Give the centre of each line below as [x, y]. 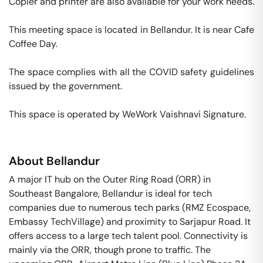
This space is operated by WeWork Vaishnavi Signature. [129, 114]
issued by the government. [67, 86]
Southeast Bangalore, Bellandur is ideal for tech [110, 193]
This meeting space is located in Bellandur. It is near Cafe [131, 30]
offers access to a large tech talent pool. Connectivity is [128, 236]
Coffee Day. [34, 44]
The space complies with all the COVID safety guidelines [131, 72]
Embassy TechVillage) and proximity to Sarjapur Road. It [130, 222]
